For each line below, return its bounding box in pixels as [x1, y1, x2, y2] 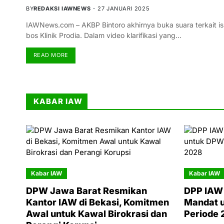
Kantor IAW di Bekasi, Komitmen [26, 196, 169, 207]
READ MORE [33, 51, 68, 59]
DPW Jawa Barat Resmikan [26, 185, 147, 196]
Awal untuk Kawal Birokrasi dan [26, 208, 167, 219]
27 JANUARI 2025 [97, 4, 150, 12]
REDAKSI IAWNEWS [33, 4, 91, 12]
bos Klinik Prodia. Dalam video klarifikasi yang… [26, 30, 181, 39]
